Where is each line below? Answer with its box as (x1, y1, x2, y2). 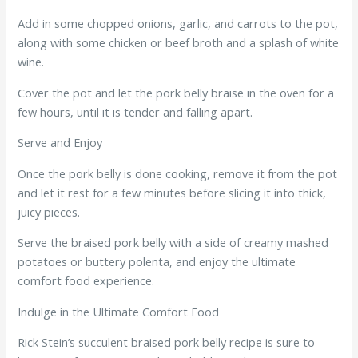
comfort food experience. (18, 272, 155, 289)
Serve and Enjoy (18, 134, 103, 151)
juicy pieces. (18, 203, 81, 220)
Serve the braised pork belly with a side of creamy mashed (18, 234, 329, 251)
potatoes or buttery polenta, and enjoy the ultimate (18, 253, 296, 270)
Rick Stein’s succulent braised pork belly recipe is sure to (18, 334, 316, 351)
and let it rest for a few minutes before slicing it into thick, (18, 184, 327, 201)
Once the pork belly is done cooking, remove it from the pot (18, 165, 338, 181)
